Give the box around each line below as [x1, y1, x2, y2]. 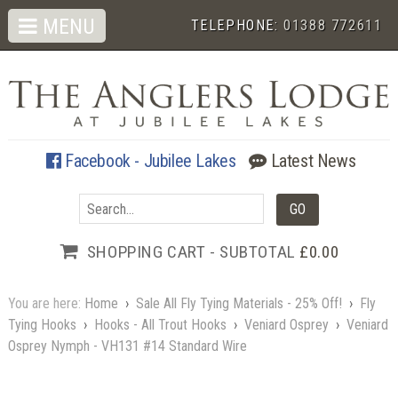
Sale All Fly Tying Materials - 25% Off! [135, 294, 342, 312]
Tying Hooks [7, 315, 76, 333]
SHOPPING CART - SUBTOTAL [86, 241, 300, 262]
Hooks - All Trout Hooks [93, 315, 227, 333]
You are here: [7, 294, 84, 312]
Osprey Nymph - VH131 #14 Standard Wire [7, 337, 247, 354]
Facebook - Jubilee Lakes [60, 149, 236, 171]
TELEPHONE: [190, 17, 284, 34]
